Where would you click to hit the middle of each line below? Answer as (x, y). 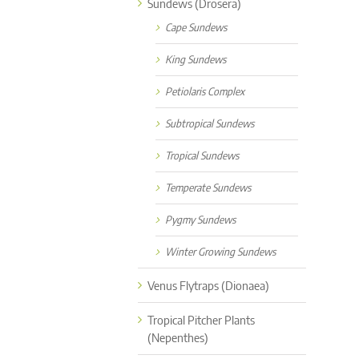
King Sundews (196, 59)
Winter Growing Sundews (220, 251)
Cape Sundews (196, 27)
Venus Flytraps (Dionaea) (208, 285)
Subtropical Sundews (210, 123)
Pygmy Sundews (200, 219)
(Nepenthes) (178, 337)
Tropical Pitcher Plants (201, 319)
